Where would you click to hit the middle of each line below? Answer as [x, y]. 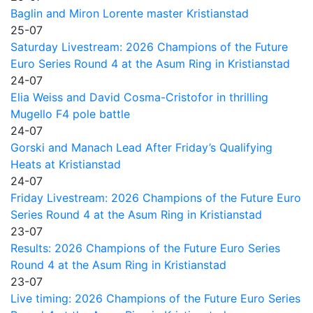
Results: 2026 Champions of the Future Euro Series [145, 248]
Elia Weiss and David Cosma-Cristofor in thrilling [139, 97]
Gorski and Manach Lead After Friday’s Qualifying [141, 147]
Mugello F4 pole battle [70, 114]
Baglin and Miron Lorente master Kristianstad [130, 13]
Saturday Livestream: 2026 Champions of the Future [149, 46]
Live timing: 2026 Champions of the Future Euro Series [155, 298]
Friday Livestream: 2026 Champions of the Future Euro [156, 197]
